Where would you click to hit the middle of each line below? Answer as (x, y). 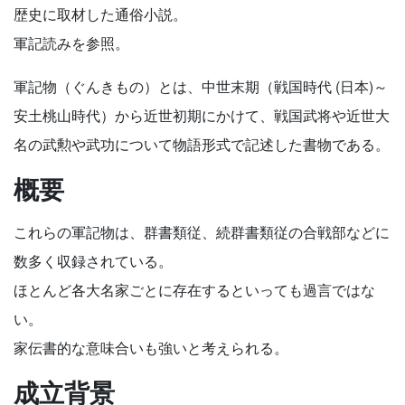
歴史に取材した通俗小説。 (100, 14)
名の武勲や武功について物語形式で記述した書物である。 (202, 144)
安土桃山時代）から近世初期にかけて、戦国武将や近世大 (202, 115)
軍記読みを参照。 (71, 43)
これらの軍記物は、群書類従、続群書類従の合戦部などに (202, 232)
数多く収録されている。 (93, 261)
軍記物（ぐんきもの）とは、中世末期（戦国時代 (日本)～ (201, 86)
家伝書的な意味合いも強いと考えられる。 (151, 348)
